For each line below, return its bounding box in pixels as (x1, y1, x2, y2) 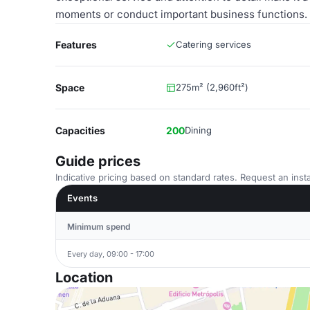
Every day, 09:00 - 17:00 (67, 248, 154, 259)
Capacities (55, 125, 105, 136)
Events (67, 192, 98, 203)
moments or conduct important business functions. (55, 8, 307, 21)
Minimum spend (67, 221, 130, 232)
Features (55, 39, 97, 51)
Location (55, 269, 113, 286)
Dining (185, 125, 212, 136)
